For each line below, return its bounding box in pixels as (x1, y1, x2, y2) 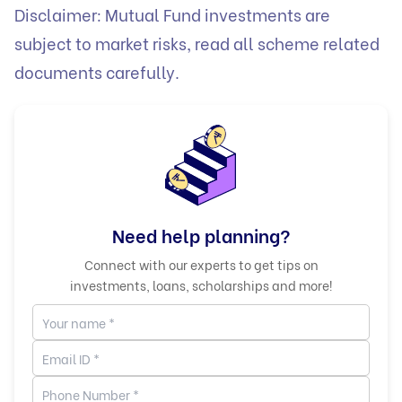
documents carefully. (14, 58, 183, 83)
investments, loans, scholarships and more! (70, 275, 332, 295)
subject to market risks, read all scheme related (14, 30, 380, 55)
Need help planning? (111, 222, 291, 249)
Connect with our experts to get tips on (83, 255, 319, 275)
